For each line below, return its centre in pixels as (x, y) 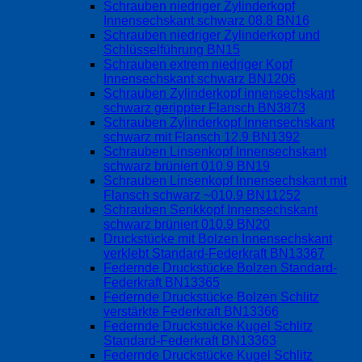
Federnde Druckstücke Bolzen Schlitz (211, 297)
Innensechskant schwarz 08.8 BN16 (206, 21)
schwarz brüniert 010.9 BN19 (187, 166)
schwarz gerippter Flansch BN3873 (204, 108)
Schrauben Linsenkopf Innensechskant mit (225, 181)
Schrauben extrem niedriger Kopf (198, 65)
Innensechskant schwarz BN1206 (200, 79)
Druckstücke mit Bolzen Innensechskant (218, 239)
